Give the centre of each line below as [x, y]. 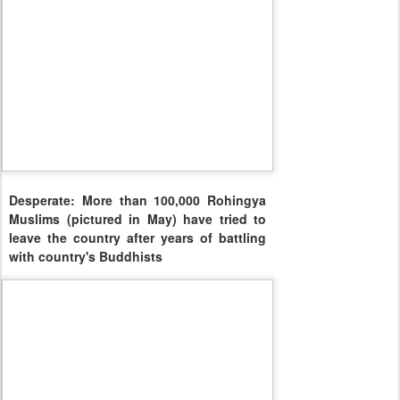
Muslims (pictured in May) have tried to [137, 218]
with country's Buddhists [86, 256]
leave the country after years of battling [137, 237]
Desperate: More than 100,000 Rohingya [137, 200]
